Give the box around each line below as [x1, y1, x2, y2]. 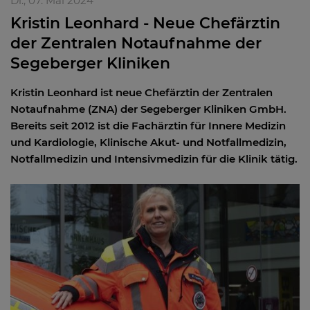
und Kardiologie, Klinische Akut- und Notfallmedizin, [10, 136, 286, 149]
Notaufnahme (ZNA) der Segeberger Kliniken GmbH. [10, 102, 286, 116]
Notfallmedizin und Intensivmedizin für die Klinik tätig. [10, 152, 298, 165]
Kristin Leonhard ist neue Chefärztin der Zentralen [10, 86, 273, 99]
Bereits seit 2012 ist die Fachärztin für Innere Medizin [10, 119, 286, 132]
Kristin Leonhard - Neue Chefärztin [10, 14, 280, 33]
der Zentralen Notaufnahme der [10, 34, 262, 53]
